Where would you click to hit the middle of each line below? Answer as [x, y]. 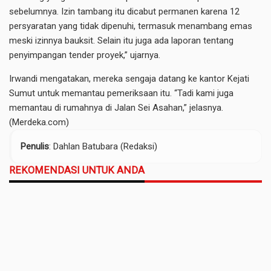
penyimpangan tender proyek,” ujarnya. [85, 55]
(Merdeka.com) [39, 122]
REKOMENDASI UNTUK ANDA [77, 170]
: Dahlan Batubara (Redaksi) [103, 146]
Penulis [35, 146]
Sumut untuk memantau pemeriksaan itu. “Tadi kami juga [121, 93]
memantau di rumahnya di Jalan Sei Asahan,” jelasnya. [116, 108]
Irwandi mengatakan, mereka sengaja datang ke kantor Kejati [129, 79]
